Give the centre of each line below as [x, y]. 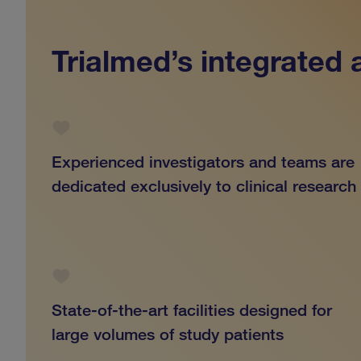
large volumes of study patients [168, 335]
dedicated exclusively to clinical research [204, 187]
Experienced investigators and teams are [203, 162]
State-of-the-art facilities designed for [192, 311]
